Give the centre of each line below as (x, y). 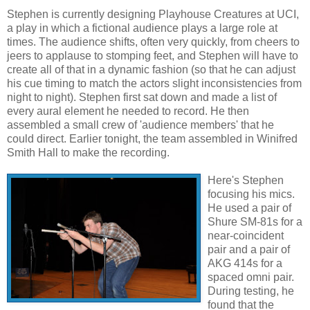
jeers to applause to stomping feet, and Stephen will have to (153, 56)
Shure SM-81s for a (255, 222)
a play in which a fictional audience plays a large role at (142, 28)
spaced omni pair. (251, 277)
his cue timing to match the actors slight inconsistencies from (154, 84)
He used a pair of (249, 208)
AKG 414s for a (245, 264)
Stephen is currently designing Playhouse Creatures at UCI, (153, 15)
